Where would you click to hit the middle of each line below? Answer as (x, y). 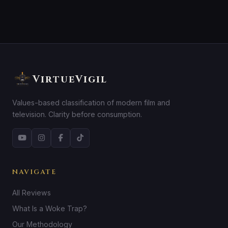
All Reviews (32, 192)
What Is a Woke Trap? (50, 208)
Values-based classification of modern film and (91, 102)
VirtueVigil (70, 79)
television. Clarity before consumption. (77, 114)
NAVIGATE (34, 172)
